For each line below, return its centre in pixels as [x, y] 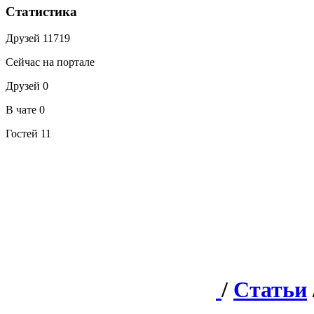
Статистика [41, 11]
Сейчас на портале [50, 62]
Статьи [270, 289]
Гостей [23, 134]
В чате [22, 110]
